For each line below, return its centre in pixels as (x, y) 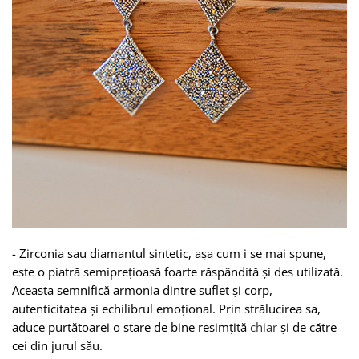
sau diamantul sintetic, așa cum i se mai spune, (195, 253)
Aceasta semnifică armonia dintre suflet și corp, (142, 290)
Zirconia (42, 253)
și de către (307, 327)
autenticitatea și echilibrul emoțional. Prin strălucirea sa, (166, 308)
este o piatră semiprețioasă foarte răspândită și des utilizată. (177, 271)
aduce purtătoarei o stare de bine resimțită (131, 327)
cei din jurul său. (57, 345)
